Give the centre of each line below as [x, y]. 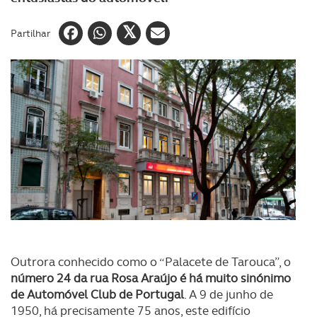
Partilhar [30, 33]
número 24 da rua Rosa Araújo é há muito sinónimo [151, 278]
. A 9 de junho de [229, 294]
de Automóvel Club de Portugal [97, 294]
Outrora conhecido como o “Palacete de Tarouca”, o [151, 262]
